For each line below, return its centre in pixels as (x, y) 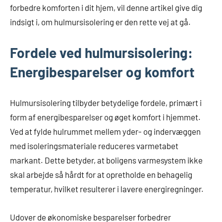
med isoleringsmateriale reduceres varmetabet (94, 146)
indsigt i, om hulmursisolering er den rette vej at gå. (100, 22)
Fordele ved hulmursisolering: (101, 53)
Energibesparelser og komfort (102, 72)
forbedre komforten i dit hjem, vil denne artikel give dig (106, 8)
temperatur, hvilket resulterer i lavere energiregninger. (107, 189)
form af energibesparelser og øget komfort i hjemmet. (105, 117)
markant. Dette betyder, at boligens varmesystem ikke (106, 160)
